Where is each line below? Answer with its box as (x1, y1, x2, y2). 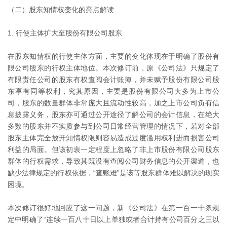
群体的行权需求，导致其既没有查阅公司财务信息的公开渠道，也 (8, 157, 219, 166)
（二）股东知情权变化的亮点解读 (8, 6, 114, 14)
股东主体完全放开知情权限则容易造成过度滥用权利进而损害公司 (8, 134, 219, 142)
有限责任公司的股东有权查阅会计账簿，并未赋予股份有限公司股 (8, 75, 219, 84)
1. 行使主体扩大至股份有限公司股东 (8, 29, 122, 37)
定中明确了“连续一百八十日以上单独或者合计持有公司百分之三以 (8, 215, 219, 224)
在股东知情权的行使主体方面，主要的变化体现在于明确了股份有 (8, 52, 219, 61)
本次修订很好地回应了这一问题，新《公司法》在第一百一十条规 (8, 204, 219, 212)
